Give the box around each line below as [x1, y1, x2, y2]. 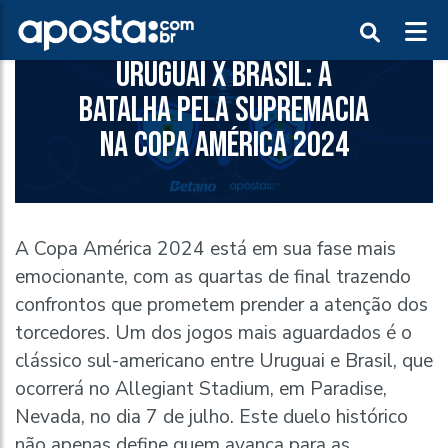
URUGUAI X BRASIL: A [116, 54, 332, 98]
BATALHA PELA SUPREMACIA [79, 89, 369, 133]
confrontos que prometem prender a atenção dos [15, 292, 428, 319]
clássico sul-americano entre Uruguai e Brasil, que [15, 348, 433, 375]
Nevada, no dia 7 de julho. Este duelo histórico [15, 404, 408, 431]
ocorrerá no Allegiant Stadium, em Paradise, [15, 376, 387, 403]
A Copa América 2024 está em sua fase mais [15, 236, 396, 263]
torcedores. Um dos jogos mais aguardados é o [15, 320, 412, 347]
